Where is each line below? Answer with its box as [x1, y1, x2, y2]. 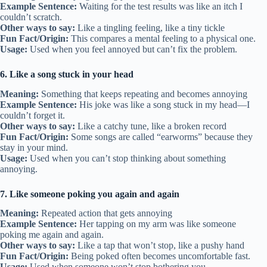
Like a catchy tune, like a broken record [75, 120, 226, 131]
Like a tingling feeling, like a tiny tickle [75, 22, 225, 33]
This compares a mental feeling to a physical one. [69, 33, 256, 44]
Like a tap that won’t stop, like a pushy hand [75, 240, 244, 251]
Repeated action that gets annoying [39, 208, 172, 219]
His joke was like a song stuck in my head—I [77, 99, 250, 110]
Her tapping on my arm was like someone [77, 219, 236, 229]
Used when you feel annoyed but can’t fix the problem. [27, 44, 237, 54]
